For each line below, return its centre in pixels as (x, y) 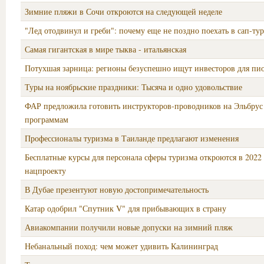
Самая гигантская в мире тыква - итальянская (105, 49)
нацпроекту (45, 171)
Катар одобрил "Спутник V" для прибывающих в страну (126, 208)
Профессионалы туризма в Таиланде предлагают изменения (132, 138)
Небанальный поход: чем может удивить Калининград (121, 246)
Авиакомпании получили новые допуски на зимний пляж (129, 227)
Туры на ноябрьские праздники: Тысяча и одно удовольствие (133, 87)
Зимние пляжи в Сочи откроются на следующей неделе (123, 11)
